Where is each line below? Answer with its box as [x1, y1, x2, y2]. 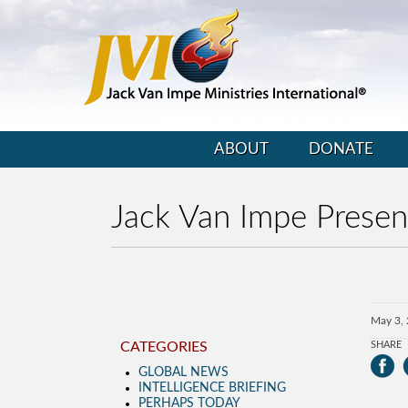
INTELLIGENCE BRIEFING [138, 382, 286, 394]
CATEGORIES [120, 340, 208, 354]
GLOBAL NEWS [138, 366, 229, 379]
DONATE [308, 141, 373, 157]
